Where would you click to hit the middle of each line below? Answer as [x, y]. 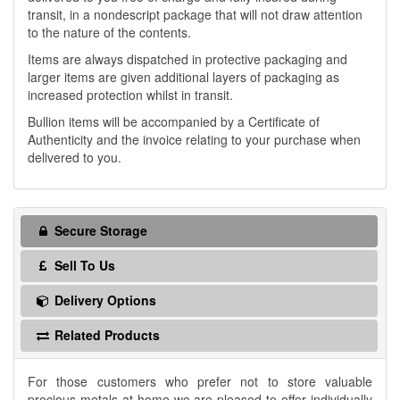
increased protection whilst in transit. [130, 95]
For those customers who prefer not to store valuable [200, 382]
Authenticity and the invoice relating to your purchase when [194, 140]
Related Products [105, 335]
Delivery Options [104, 300]
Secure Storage [99, 231]
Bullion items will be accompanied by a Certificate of [174, 122]
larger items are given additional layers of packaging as [183, 77]
